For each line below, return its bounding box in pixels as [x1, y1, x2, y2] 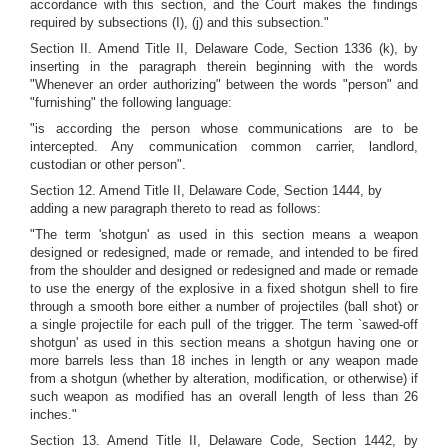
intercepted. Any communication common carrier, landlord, [30, 139, 418, 154]
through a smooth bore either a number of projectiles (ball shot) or [30, 299, 418, 314]
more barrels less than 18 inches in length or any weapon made [30, 353, 418, 368]
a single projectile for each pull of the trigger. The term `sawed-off [30, 317, 418, 332]
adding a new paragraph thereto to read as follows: [30, 201, 321, 216]
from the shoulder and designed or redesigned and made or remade [30, 263, 418, 278]
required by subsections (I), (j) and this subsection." [30, 15, 329, 30]
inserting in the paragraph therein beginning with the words [30, 59, 418, 74]
